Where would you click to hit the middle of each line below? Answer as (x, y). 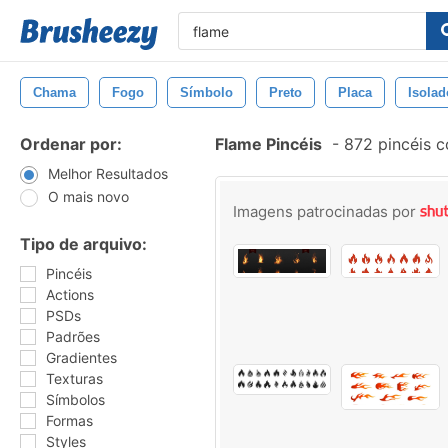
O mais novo (88, 196)
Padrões (73, 336)
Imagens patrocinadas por (326, 211)
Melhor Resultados (108, 173)
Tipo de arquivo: (83, 244)
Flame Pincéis (268, 144)
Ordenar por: (71, 144)
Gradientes (81, 357)
